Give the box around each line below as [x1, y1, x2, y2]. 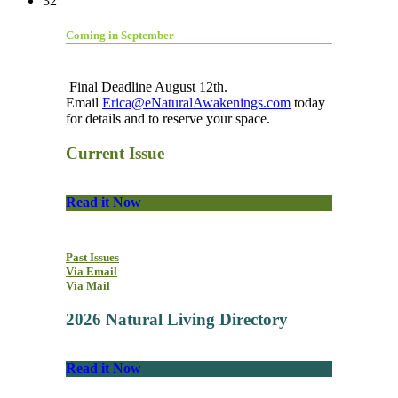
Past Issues [66, 251, 119, 265]
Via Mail [66, 279, 110, 293]
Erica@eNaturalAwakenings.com [102, 95, 291, 111]
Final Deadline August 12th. [66, 79, 227, 95]
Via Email [66, 265, 117, 279]
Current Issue [66, 144, 164, 163]
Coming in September [66, 28, 174, 43]
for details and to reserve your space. [66, 111, 270, 127]
